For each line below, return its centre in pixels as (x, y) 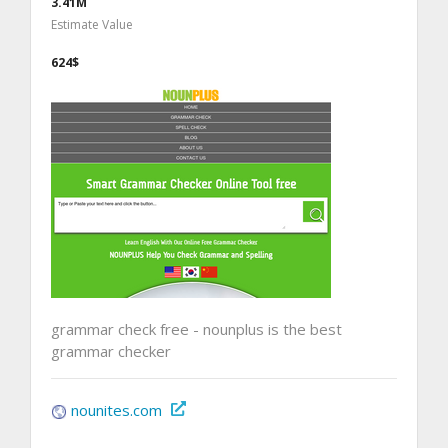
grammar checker (111, 351)
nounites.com (116, 410)
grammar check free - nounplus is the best (196, 329)
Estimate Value (92, 25)
